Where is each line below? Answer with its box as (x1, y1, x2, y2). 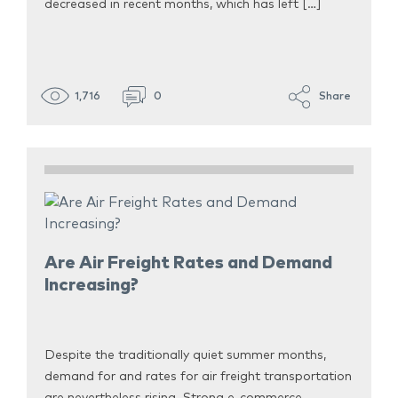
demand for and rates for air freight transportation (44, 370, 352, 384)
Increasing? (44, 276, 139, 295)
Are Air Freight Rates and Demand (44, 254, 332, 273)
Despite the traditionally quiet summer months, (44, 349, 326, 362)
